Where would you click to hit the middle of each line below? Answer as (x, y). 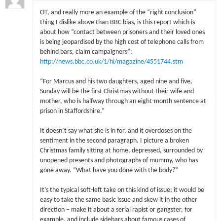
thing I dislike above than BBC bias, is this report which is (117, 22)
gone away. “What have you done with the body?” (109, 171)
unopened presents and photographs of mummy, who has (119, 161)
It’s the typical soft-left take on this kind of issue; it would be (122, 190)
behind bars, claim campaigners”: (86, 52)
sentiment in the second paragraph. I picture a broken (114, 141)
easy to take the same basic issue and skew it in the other (118, 200)
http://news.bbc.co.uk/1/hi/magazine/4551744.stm (111, 62)
